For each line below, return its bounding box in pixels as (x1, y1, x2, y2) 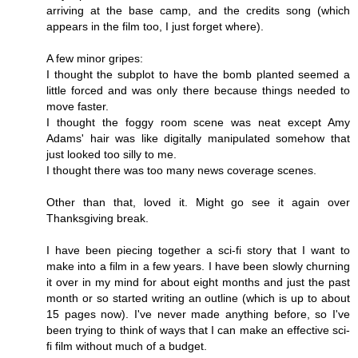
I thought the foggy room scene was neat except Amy (46, 115, 350, 129)
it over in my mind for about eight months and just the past (46, 275, 350, 288)
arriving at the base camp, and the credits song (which (46, 3, 350, 17)
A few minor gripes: (46, 51, 143, 65)
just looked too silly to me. (46, 147, 177, 161)
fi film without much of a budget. (46, 339, 207, 352)
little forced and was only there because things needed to (46, 83, 350, 97)
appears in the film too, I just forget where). (46, 19, 264, 33)
